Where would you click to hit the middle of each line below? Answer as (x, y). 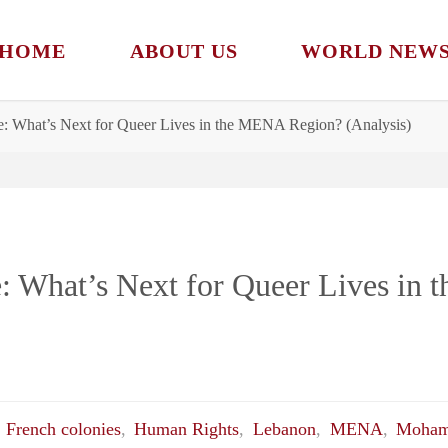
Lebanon (284, 429)
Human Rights (187, 429)
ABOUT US (183, 51)
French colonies (63, 429)
